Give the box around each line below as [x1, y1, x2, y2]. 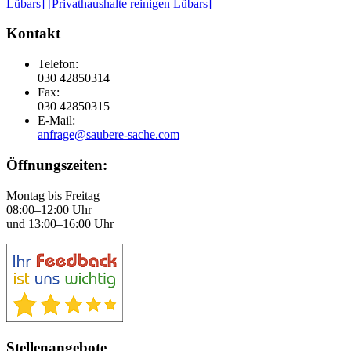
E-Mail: [38, 114, 75, 128]
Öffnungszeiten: [6, 156, 107, 173]
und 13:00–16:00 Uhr [6, 216, 114, 230]
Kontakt [6, 25, 60, 42]
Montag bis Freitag [6, 188, 100, 202]
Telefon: [38, 57, 78, 71]
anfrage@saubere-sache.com [38, 128, 179, 142]
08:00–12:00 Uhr [6, 202, 92, 216]
